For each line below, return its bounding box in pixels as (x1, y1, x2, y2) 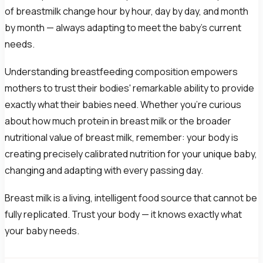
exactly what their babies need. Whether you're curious (5, 97, 241, 111)
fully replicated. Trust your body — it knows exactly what (5, 208, 242, 221)
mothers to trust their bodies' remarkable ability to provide (5, 81, 254, 95)
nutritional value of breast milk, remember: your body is (5, 130, 238, 144)
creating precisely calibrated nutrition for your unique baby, (5, 147, 257, 160)
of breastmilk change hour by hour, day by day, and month (5, 4, 248, 18)
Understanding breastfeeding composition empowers (5, 65, 238, 78)
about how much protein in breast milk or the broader (5, 114, 231, 127)
